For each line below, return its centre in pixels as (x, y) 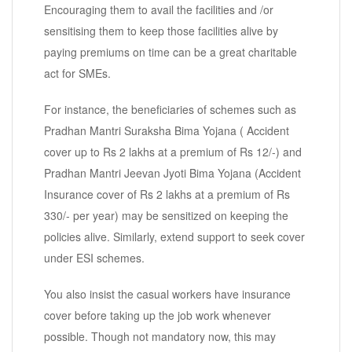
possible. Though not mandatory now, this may (160, 337)
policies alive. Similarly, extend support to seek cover (174, 237)
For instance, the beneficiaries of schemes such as (170, 110)
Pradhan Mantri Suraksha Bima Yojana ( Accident (167, 131)
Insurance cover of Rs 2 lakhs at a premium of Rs (167, 194)
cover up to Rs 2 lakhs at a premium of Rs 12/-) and (173, 152)
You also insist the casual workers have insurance (167, 294)
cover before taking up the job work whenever (158, 315)
